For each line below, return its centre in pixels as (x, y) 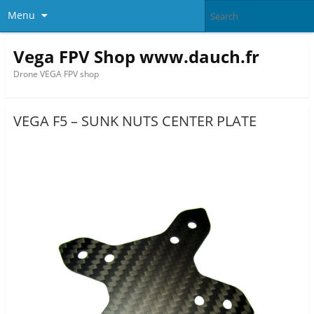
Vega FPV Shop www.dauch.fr (136, 56)
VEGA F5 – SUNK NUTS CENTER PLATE (135, 121)
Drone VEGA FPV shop (56, 74)
